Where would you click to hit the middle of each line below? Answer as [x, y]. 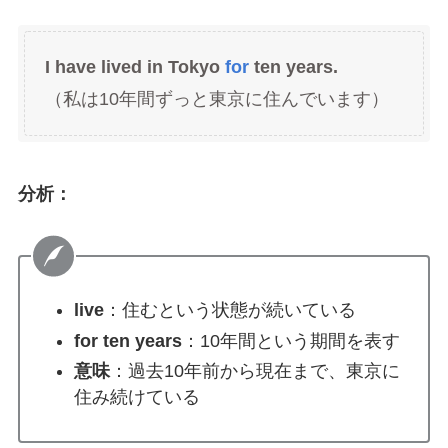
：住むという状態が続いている [229, 310]
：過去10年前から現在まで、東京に [254, 371]
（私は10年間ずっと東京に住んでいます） [216, 99]
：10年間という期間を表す [290, 340]
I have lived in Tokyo [134, 67]
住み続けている [136, 397]
